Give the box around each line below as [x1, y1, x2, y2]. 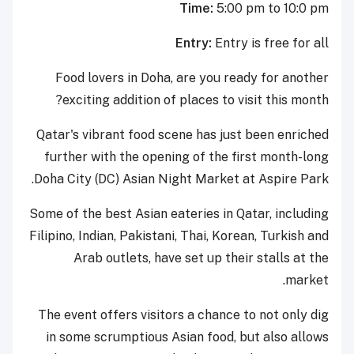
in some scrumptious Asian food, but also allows [46, 329, 329, 345]
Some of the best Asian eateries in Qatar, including [29, 205, 329, 221]
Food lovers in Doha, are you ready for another [55, 70, 329, 85]
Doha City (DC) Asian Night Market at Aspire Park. [34, 171, 329, 186]
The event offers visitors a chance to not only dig [38, 307, 329, 322]
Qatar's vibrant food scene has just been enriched [36, 126, 329, 142]
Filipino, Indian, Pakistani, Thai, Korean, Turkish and [29, 228, 329, 243]
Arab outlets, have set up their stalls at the [73, 250, 329, 265]
